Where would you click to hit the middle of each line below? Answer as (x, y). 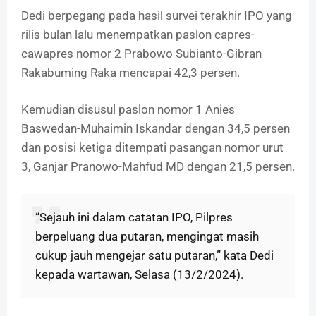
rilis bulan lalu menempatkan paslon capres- (138, 35)
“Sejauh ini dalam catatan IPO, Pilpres (134, 218)
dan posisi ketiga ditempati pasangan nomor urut (152, 148)
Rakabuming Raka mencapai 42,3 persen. (130, 73)
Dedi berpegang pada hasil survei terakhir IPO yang (157, 16)
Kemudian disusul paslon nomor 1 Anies (128, 110)
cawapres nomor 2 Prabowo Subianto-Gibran (141, 54)
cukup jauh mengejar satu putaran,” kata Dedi (154, 256)
